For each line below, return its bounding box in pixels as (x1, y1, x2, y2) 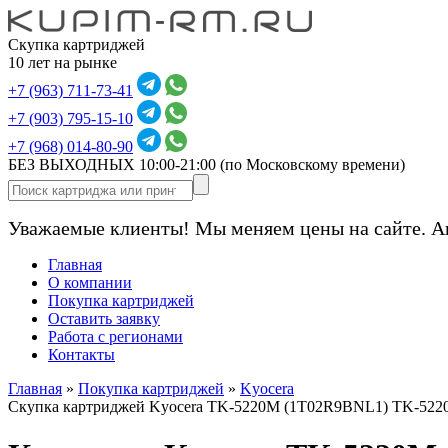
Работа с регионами (48, 328, 183, 345)
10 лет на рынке (8, 54, 117, 71)
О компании (48, 274, 132, 291)
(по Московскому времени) (220, 156, 405, 173)
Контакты (48, 346, 115, 363)
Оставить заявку (48, 310, 160, 327)
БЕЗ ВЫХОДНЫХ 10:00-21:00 (8, 156, 220, 173)
